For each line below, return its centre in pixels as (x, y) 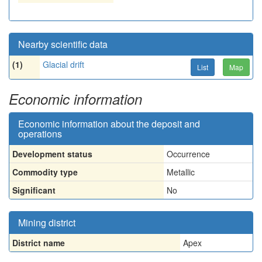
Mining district (47, 223)
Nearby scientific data (63, 44)
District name (39, 243)
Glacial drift (63, 64)
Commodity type (45, 172)
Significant (34, 190)
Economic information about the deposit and (109, 124)
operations (40, 134)
